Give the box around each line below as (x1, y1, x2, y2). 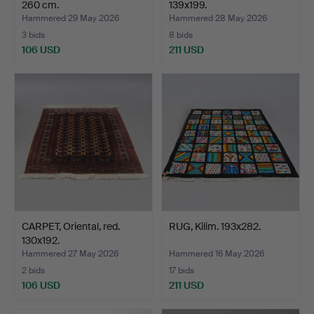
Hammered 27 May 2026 (22, 248, 118, 260)
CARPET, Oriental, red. (22, 220, 120, 233)
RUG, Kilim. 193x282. (169, 220, 261, 233)
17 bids (169, 265, 194, 277)
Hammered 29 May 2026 (22, 13, 119, 25)
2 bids (22, 265, 45, 277)
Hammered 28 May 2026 (169, 13, 267, 25)
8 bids (169, 29, 193, 41)
